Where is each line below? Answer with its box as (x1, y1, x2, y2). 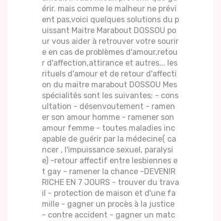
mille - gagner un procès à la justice (42, 199, 175, 209)
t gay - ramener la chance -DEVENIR (42, 167, 176, 177)
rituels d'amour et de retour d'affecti (42, 69, 177, 79)
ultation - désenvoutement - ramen (42, 102, 175, 111)
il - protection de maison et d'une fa (42, 188, 176, 198)
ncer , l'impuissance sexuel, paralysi (42, 145, 173, 155)
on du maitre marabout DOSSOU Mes (42, 80, 177, 90)
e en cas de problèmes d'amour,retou (42, 47, 178, 57)
